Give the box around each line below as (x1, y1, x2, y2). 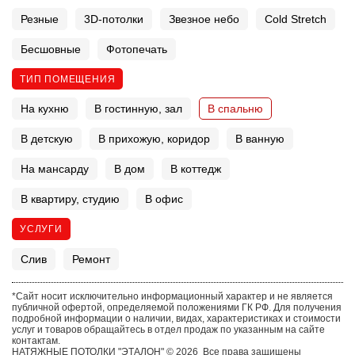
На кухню (21, 102, 69, 116)
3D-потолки (84, 13, 143, 26)
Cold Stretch (265, 13, 326, 26)
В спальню (208, 102, 263, 116)
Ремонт (72, 252, 110, 265)
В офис (145, 193, 183, 206)
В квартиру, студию (21, 193, 120, 206)
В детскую (21, 132, 73, 146)
